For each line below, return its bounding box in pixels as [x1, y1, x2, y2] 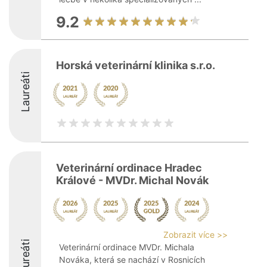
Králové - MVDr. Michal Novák [56, 174, 209, 187]
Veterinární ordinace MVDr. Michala [59, 242, 194, 252]
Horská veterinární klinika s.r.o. [56, 59, 215, 72]
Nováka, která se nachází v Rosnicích [59, 254, 205, 265]
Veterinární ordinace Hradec [56, 162, 202, 174]
